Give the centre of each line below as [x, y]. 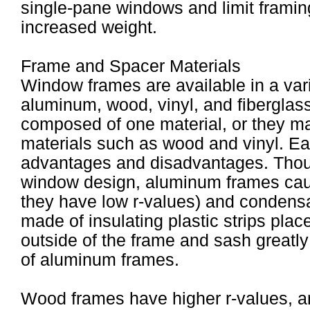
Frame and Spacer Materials [131, 66]
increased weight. [89, 27]
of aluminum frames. [100, 260]
